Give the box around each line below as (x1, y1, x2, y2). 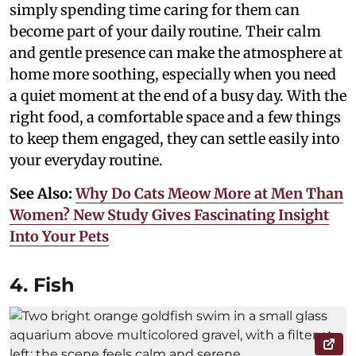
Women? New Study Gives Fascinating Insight (10, 206, 329, 225)
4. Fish (10, 273, 75, 297)
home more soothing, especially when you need (10, 65, 336, 84)
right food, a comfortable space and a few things (10, 108, 341, 127)
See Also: (10, 184, 75, 203)
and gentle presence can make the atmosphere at (10, 44, 342, 63)
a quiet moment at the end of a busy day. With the (10, 87, 346, 106)
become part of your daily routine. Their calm (10, 22, 321, 41)
